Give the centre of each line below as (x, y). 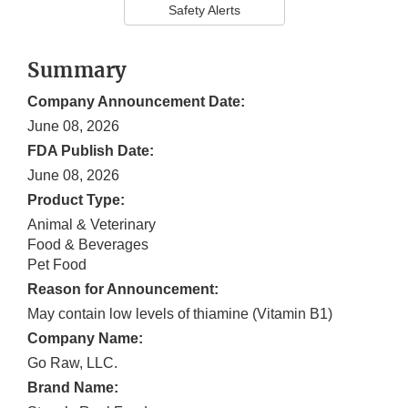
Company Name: (85, 339)
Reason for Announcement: (123, 290)
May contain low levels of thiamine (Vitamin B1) (180, 314)
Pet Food (57, 265)
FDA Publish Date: (91, 151)
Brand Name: (73, 388)
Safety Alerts (204, 10)
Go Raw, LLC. (72, 363)
